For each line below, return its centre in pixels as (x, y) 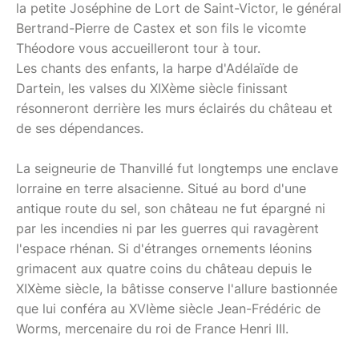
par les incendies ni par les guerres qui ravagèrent (167, 228)
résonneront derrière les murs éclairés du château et (174, 108)
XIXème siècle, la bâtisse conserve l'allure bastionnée (177, 288)
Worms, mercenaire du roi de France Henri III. (152, 328)
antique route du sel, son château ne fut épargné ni (171, 208)
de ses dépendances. (80, 128)
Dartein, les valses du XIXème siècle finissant (152, 88)
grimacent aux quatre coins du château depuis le (164, 268)
